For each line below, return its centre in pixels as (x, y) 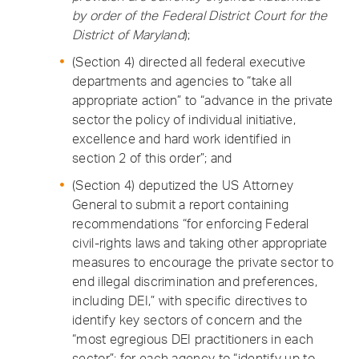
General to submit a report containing (181, 204)
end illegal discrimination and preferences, (195, 281)
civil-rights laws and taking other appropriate (200, 243)
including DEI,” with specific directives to (190, 301)
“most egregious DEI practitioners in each (193, 339)
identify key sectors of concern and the (188, 320)
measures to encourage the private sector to (203, 262)
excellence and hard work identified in (182, 139)
